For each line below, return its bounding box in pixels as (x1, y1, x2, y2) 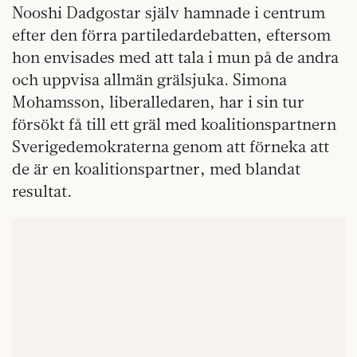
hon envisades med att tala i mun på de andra (12, 47, 339, 68)
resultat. (12, 181, 76, 202)
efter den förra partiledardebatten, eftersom (12, 25, 331, 45)
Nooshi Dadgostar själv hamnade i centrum (12, 2, 325, 23)
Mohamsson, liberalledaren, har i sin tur (12, 92, 304, 112)
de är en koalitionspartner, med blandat (12, 159, 300, 179)
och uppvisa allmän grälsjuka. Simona (12, 69, 287, 90)
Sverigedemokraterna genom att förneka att (12, 136, 329, 157)
